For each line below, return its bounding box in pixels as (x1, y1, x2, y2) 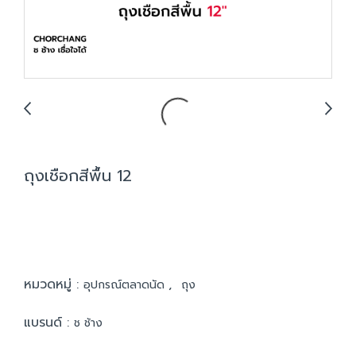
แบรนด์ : (24, 313, 74, 332)
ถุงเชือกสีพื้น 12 (24, 164, 132, 188)
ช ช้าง (74, 315, 103, 331)
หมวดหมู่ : (24, 275, 83, 294)
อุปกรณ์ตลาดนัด (83, 277, 168, 293)
